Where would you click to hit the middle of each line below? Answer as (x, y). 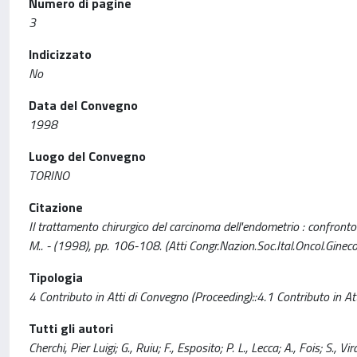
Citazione (56, 207)
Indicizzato (60, 54)
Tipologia (56, 277)
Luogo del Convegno (87, 156)
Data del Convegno (83, 105)
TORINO (49, 175)
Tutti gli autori (71, 328)
